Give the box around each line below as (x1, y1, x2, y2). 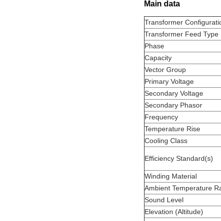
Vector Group (145, 65, 186, 74)
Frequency (145, 112, 178, 121)
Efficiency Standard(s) (145, 154, 213, 162)
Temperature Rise (145, 124, 200, 133)
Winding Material (145, 172, 197, 180)
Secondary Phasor (145, 101, 202, 109)
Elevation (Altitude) (145, 207, 203, 216)
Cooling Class (145, 136, 187, 145)
